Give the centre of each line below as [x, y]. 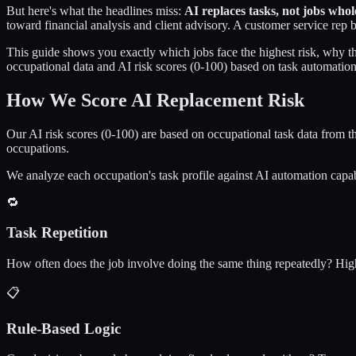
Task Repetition [57, 233]
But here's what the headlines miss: [94, 10]
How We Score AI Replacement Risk [155, 100]
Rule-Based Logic [64, 328]
